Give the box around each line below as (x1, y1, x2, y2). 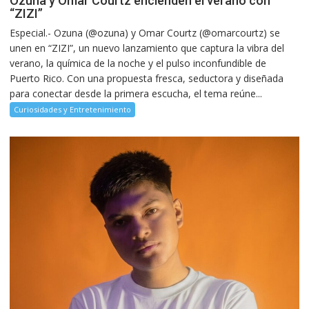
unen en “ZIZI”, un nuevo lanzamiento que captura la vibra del (10, 41, 285, 54)
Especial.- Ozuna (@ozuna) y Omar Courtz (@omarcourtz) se (10, 26, 281, 39)
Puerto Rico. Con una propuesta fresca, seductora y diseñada (10, 71, 284, 85)
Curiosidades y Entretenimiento (14, 103, 132, 114)
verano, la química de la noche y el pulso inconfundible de (10, 56, 267, 70)
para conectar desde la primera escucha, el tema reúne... (10, 86, 263, 100)
